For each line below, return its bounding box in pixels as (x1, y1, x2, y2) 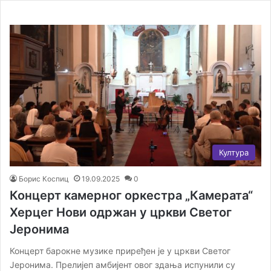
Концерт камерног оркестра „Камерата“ (10, 188, 253, 203)
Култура (219, 147, 249, 157)
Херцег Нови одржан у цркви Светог (10, 204, 232, 220)
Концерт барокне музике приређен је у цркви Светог (10, 245, 230, 256)
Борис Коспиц (19, 174, 69, 183)
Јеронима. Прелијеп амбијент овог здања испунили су (10, 259, 235, 270)
